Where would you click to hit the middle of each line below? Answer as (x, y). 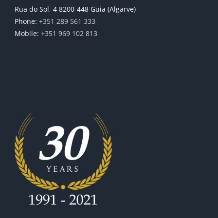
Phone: (27, 21)
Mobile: (28, 34)
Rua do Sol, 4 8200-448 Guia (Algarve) (75, 9)
